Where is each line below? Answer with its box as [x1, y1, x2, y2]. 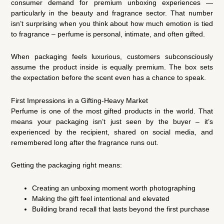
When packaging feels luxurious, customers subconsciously [11, 52, 213, 61]
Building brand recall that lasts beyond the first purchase [32, 204, 210, 213]
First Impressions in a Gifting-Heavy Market [11, 96, 148, 104]
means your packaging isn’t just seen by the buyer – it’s [11, 117, 213, 125]
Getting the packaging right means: [11, 161, 122, 169]
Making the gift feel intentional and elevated [32, 194, 170, 202]
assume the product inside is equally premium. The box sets [11, 63, 213, 71]
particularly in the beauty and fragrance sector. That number [11, 8, 213, 17]
